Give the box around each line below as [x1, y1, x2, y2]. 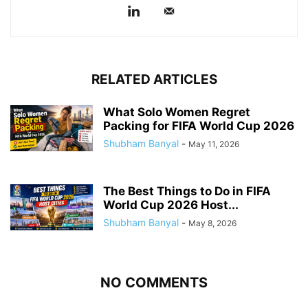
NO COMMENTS [100, 274, 208, 291]
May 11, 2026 [188, 138, 239, 149]
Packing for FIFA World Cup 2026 [103, 118, 294, 133]
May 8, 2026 [188, 217, 236, 228]
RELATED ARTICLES [91, 71, 217, 87]
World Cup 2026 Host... [103, 197, 239, 212]
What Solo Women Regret [103, 104, 250, 119]
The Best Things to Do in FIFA [103, 184, 271, 198]
